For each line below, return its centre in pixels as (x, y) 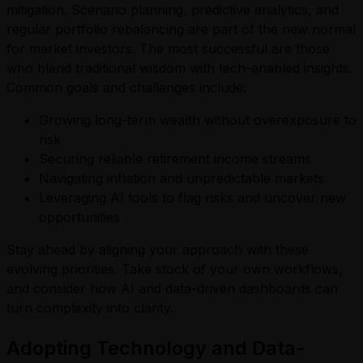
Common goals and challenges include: (126, 87)
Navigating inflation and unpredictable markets (181, 178)
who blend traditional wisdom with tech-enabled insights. (179, 68)
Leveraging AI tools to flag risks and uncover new (192, 197)
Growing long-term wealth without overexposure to (198, 120)
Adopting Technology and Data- (156, 348)
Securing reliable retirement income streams (175, 158)
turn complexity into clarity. (94, 307)
